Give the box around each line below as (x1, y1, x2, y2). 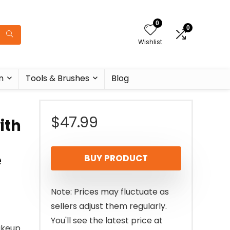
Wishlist (138, 37, 162, 46)
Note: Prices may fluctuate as (51, 186, 169, 198)
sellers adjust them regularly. (51, 200, 167, 212)
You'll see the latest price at (51, 215, 163, 226)
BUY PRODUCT (84, 152, 148, 164)
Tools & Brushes (25, 72, 89, 84)
